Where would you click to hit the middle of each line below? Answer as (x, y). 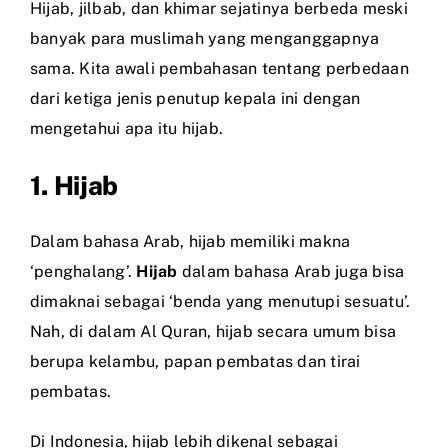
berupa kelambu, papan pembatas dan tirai (195, 361)
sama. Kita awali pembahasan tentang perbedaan (219, 68)
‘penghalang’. (83, 271)
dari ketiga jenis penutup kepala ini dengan (195, 98)
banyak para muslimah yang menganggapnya (205, 38)
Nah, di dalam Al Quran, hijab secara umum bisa (213, 331)
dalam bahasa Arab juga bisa (291, 271)
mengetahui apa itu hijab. (127, 128)
